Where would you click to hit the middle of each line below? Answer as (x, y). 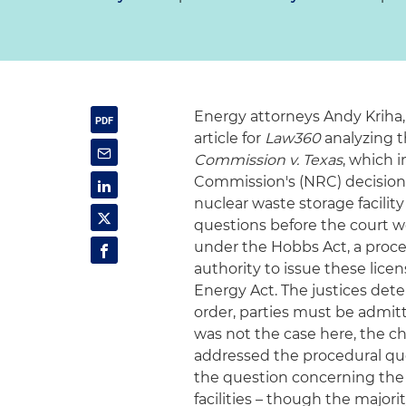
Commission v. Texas (269, 160)
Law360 (293, 138)
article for (230, 138)
